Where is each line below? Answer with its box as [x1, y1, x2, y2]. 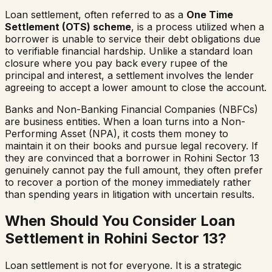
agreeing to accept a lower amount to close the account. [5, 81, 267, 93]
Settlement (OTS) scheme [5, 20, 131, 33]
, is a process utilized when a [131, 20, 264, 33]
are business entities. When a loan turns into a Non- [5, 115, 245, 127]
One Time [186, 8, 233, 21]
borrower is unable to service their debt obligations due [5, 32, 260, 45]
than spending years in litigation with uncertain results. [5, 188, 254, 200]
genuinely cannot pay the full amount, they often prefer [5, 163, 263, 176]
